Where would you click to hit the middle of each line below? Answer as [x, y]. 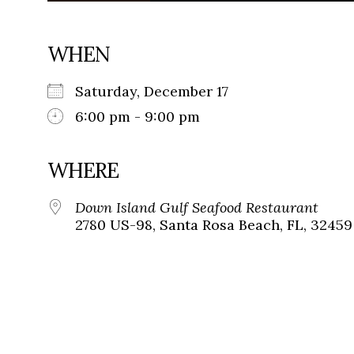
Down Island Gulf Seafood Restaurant [197, 208]
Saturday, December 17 [160, 92]
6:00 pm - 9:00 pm [137, 117]
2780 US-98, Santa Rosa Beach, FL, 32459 [214, 225]
